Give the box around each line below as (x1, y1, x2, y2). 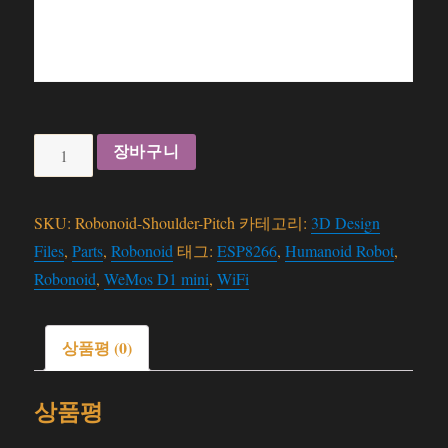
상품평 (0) (62, 336, 133, 359)
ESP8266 (217, 240, 278, 261)
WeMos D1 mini (104, 268, 210, 289)
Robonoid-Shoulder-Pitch (75, 212, 236, 233)
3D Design (311, 212, 381, 233)
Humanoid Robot (285, 240, 395, 261)
